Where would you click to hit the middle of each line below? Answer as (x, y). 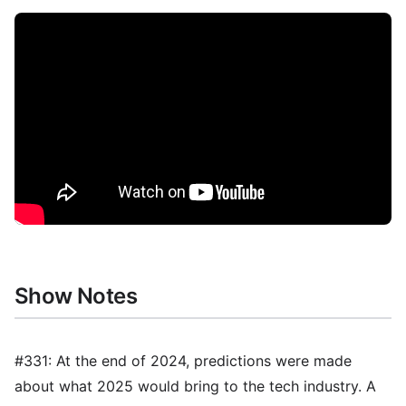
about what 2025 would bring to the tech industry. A (195, 386)
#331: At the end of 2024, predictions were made (183, 360)
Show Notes (76, 295)
